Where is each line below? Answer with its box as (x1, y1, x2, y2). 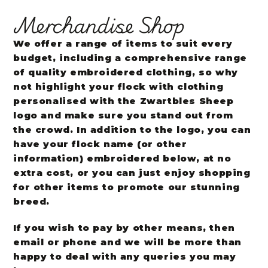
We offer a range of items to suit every (13, 38, 233, 49)
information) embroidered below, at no (13, 153, 232, 164)
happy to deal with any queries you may (13, 251, 236, 262)
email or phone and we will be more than (13, 236, 242, 248)
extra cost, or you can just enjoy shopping (13, 167, 251, 178)
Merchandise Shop (13, 10, 185, 39)
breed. (13, 196, 50, 207)
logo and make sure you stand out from (13, 109, 233, 121)
